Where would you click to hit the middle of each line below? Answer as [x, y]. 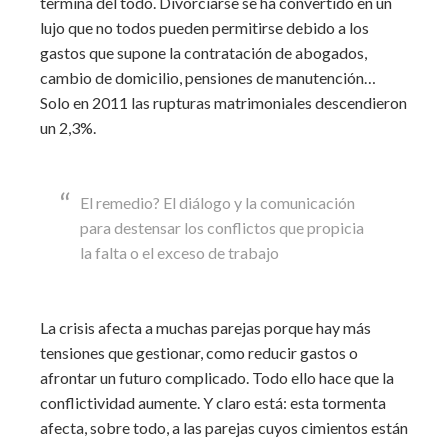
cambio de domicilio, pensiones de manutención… [208, 77]
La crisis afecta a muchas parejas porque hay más [205, 327]
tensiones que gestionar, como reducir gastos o [199, 352]
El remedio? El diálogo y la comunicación [217, 202]
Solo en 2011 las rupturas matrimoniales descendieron [223, 102]
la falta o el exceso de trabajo [179, 252]
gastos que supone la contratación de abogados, [203, 52]
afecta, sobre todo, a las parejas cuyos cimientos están [224, 427]
